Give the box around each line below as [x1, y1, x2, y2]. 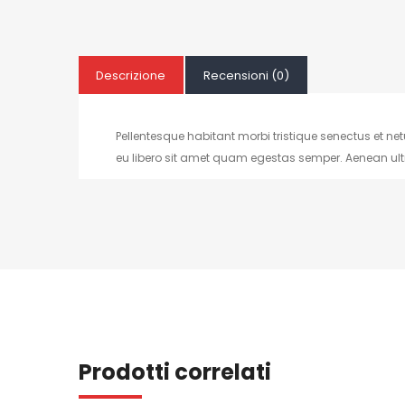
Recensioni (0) [203, 66, 289, 84]
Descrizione [96, 66, 165, 84]
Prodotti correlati [79, 356, 271, 387]
